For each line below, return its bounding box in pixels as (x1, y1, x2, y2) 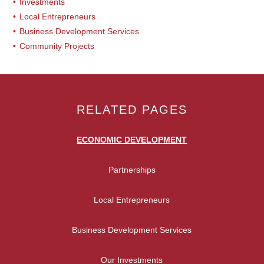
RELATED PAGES (76, 103, 187, 116)
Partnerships (108, 165, 156, 174)
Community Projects (19, 41, 95, 51)
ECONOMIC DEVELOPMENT (77, 135, 187, 144)
